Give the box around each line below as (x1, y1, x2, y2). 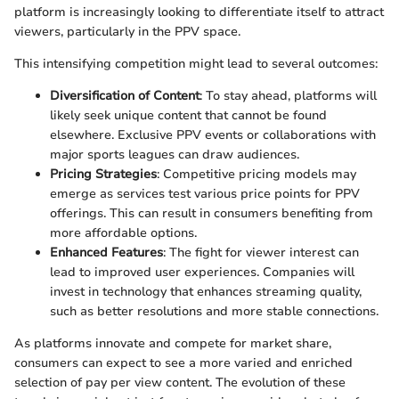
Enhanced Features (50, 244, 163, 261)
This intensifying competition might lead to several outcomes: (14, 55, 378, 72)
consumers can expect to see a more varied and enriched (14, 354, 353, 371)
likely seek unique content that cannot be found (50, 107, 327, 124)
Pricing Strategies (50, 166, 157, 183)
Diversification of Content (50, 87, 199, 104)
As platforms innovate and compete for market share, (14, 335, 331, 352)
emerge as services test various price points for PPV (50, 185, 360, 202)
